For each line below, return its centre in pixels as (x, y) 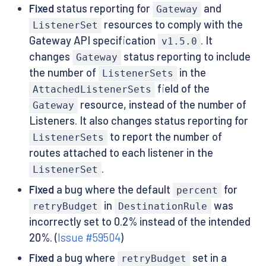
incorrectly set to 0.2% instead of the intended (140, 221)
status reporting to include (186, 57)
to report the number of (165, 137)
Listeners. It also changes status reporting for (138, 121)
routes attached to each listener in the (121, 153)
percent (197, 190)
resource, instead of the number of (162, 105)
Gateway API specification (93, 41)
